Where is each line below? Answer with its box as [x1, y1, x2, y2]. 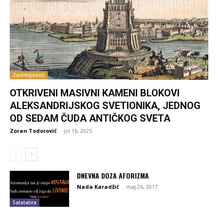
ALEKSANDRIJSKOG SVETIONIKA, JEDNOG [10, 100, 200, 112]
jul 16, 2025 [64, 127, 92, 135]
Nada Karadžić [77, 183, 120, 191]
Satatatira [13, 199, 36, 206]
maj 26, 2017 [126, 183, 158, 191]
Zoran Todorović [10, 127, 57, 135]
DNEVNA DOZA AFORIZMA [77, 170, 149, 181]
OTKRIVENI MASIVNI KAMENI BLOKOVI [10, 87, 180, 99]
